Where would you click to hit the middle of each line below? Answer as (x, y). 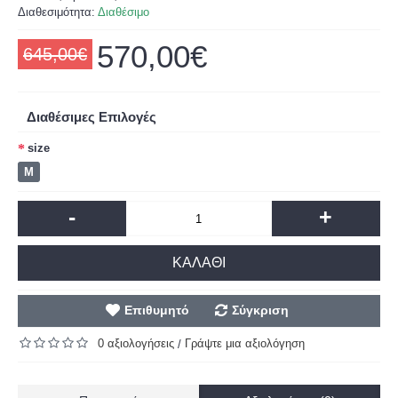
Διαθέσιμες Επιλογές (92, 117)
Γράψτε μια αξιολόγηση (245, 343)
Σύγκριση (260, 310)
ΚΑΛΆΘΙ (199, 263)
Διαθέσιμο (123, 12)
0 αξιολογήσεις (136, 343)
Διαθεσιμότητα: (58, 12)
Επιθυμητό (156, 310)
